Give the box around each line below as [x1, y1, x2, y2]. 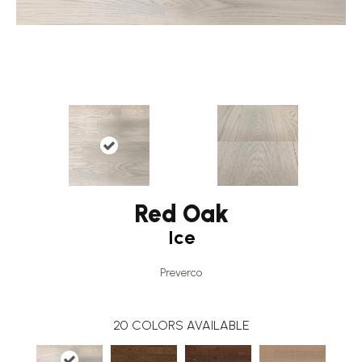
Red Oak [133, 198, 229, 229]
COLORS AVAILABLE [131, 317, 250, 333]
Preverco [160, 265, 202, 280]
